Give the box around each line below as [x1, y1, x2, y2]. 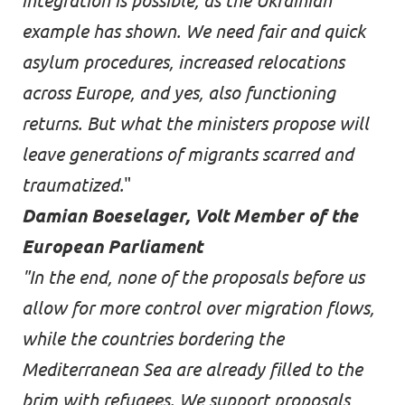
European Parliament [22, 236, 202, 257]
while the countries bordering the [22, 328, 284, 349]
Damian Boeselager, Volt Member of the [22, 205, 358, 226]
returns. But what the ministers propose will [22, 113, 369, 134]
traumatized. [22, 174, 124, 195]
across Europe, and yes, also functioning [22, 82, 335, 103]
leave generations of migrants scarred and [22, 144, 353, 165]
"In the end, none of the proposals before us [22, 267, 364, 287]
